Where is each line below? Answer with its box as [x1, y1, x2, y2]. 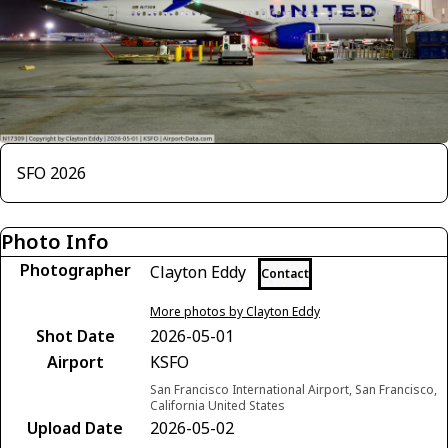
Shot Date [35, 324, 115, 347]
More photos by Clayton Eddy [150, 302, 320, 320]
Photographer [19, 258, 131, 281]
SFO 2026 [17, 161, 86, 184]
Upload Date [27, 416, 123, 439]
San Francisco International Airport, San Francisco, [150, 380, 437, 398]
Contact [261, 264, 309, 282]
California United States [150, 396, 285, 414]
